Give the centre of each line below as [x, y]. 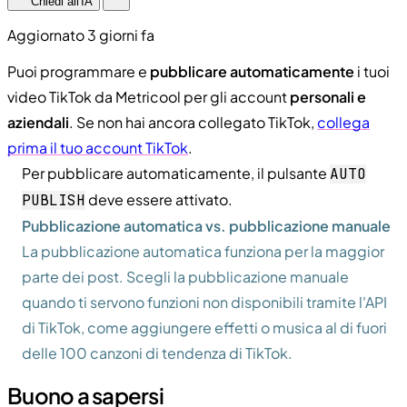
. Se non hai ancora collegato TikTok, [193, 122]
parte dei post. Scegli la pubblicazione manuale [185, 276]
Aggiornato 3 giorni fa [81, 35]
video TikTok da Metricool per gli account [149, 96]
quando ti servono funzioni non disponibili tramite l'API [204, 302]
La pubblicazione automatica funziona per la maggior [203, 251]
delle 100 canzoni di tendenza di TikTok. [157, 352]
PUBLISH [54, 200]
